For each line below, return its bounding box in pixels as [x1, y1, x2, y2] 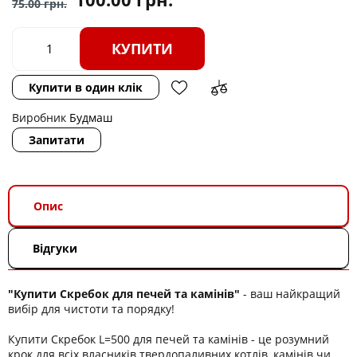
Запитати [29, 131, 84, 147]
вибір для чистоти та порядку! [8, 300, 175, 316]
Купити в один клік [29, 79, 143, 95]
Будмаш [69, 109, 112, 125]
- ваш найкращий [240, 285, 340, 301]
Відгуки [33, 240, 77, 256]
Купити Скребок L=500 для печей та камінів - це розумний [8, 331, 329, 347]
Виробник [12, 109, 69, 125]
